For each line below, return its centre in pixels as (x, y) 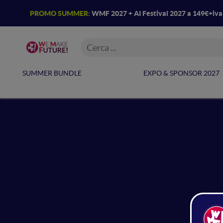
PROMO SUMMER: (60, 13)
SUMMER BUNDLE (52, 73)
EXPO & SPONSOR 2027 (182, 73)
